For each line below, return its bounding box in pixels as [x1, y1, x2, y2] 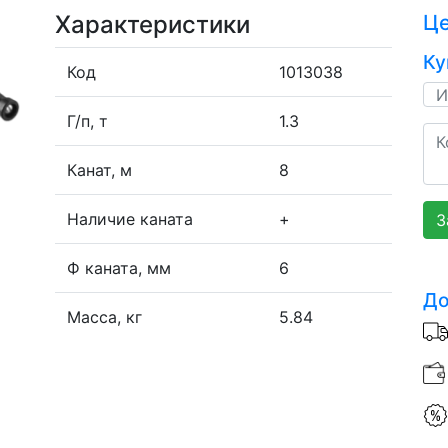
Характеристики [54, 10, 250, 39]
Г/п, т [66, 111, 108, 131]
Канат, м [66, 160, 132, 180]
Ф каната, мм [66, 258, 171, 278]
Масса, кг [66, 307, 142, 327]
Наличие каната [66, 209, 193, 229]
